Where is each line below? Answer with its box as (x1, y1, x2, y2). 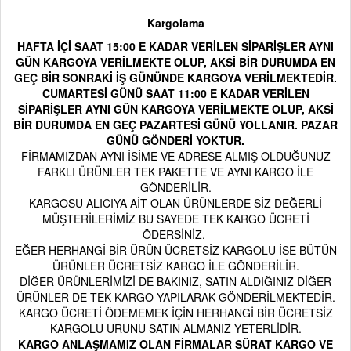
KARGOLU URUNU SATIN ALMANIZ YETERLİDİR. (49, 320, 302, 336)
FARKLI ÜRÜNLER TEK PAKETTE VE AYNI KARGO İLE (38, 164, 313, 179)
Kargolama (147, 15, 204, 31)
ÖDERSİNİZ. (143, 226, 208, 242)
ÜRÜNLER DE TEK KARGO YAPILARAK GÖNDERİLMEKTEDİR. (16, 289, 335, 305)
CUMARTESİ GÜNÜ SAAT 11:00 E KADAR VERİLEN (42, 85, 309, 101)
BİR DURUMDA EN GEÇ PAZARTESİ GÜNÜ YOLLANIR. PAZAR (13, 117, 338, 132)
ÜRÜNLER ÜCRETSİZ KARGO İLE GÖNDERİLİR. (52, 258, 299, 273)
